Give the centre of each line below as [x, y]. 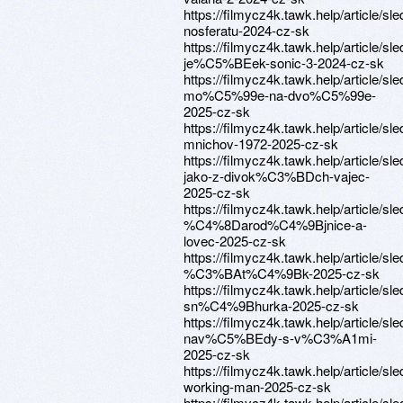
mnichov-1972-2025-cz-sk [261, 143]
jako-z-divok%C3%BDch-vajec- [277, 176]
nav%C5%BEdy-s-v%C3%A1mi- [280, 338]
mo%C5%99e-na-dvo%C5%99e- [280, 95]
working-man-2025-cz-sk [257, 386]
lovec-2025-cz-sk [235, 241]
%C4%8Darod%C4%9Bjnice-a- [275, 224]
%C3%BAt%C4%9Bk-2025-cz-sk [282, 273]
